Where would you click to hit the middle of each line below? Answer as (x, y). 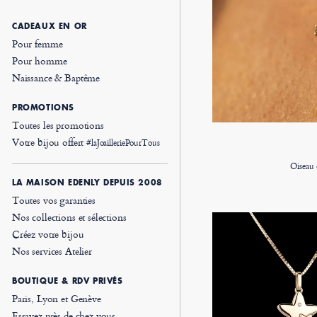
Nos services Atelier (52, 251)
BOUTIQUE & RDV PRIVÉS (67, 281)
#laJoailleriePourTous (123, 143)
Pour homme (39, 60)
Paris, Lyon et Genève (56, 298)
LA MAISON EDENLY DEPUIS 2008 (87, 183)
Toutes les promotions (58, 125)
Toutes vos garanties (53, 200)
